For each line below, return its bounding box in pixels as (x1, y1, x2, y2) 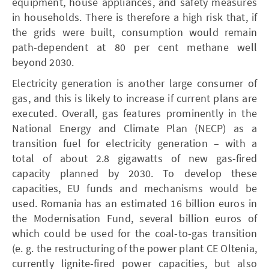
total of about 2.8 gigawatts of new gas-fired (12, 151, 257, 165)
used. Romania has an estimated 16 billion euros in (12, 196, 257, 210)
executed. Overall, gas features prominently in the (12, 106, 257, 120)
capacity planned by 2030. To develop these (12, 166, 257, 180)
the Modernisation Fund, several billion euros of (12, 211, 257, 225)
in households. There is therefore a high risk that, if (12, 10, 257, 24)
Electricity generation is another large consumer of (12, 76, 257, 90)
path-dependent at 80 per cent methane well (12, 40, 257, 54)
